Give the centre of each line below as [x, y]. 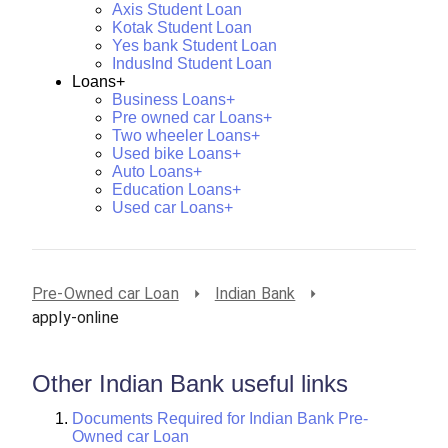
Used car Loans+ [172, 207]
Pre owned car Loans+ [192, 117]
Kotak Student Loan [182, 27]
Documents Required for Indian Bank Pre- [220, 418]
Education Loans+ [176, 189]
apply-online [75, 317]
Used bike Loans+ [176, 153]
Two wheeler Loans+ [186, 135]
